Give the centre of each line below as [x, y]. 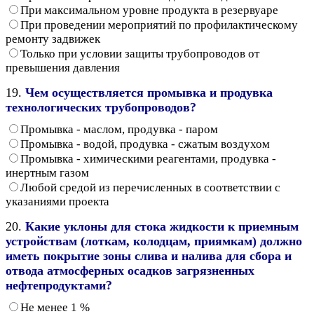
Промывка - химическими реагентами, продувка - [148, 158]
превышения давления [63, 67]
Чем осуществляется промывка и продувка [149, 92]
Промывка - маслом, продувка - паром [119, 129]
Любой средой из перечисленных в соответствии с [150, 187]
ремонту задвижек [53, 39]
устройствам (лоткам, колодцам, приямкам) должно [154, 241]
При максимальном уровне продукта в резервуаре [149, 10]
